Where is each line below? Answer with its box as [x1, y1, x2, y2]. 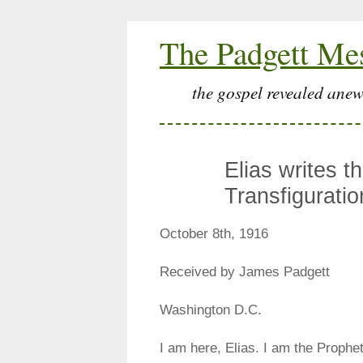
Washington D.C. [160, 301, 262, 318]
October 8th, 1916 [160, 225, 268, 242]
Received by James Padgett [160, 263, 330, 280]
